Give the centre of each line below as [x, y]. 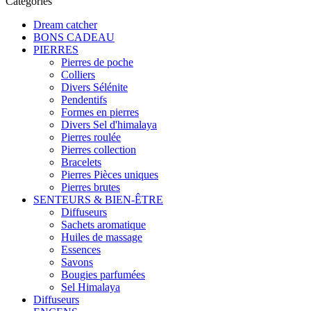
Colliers [78, 75]
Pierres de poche [97, 62]
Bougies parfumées [103, 275]
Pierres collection [99, 150]
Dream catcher [65, 25]
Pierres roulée [91, 137]
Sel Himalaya [91, 287]
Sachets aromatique [103, 225]
